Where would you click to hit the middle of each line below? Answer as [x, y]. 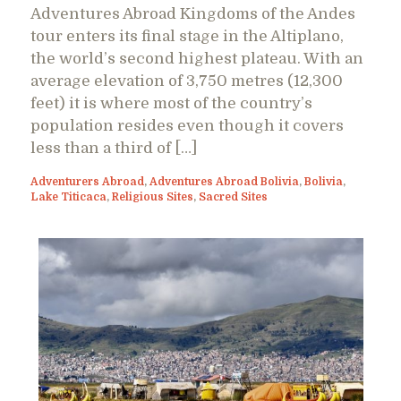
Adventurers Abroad [87, 181]
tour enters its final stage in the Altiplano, [187, 36]
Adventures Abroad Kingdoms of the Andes [193, 13]
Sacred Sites [233, 196]
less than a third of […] [114, 148]
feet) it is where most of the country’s [171, 103]
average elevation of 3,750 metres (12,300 [187, 81]
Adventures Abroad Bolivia [224, 181]
